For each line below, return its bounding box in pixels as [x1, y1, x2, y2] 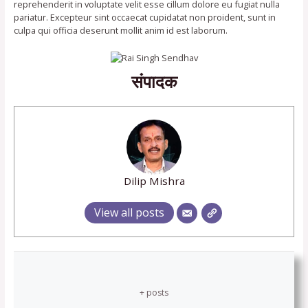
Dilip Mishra [123, 174, 185, 188]
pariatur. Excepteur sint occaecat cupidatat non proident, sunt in [13, 10, 276, 23]
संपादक [131, 71, 177, 91]
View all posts [94, 205, 164, 221]
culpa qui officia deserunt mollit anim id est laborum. [13, 23, 228, 36]
